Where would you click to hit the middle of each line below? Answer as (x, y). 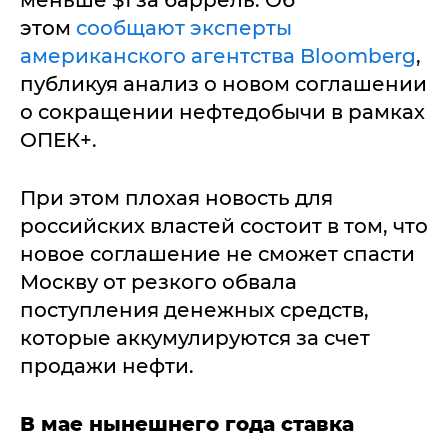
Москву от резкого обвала (158, 282)
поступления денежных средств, (194, 310)
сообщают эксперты (184, 28)
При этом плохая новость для (176, 198)
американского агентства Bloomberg (218, 56)
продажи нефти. (107, 366)
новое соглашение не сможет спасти (217, 254)
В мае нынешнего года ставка (187, 424)
